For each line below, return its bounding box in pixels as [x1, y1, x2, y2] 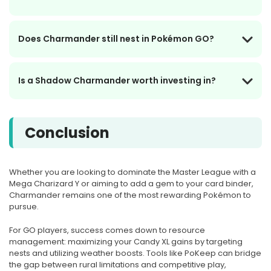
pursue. [9, 201, 39, 213]
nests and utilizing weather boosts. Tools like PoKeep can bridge [9, 247, 261, 260]
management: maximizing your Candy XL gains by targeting [9, 236, 243, 248]
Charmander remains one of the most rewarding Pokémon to [9, 189, 251, 201]
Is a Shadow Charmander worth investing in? [18, 74, 216, 87]
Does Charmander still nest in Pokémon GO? [18, 33, 214, 45]
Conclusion [25, 123, 109, 143]
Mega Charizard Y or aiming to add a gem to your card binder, [9, 178, 253, 190]
